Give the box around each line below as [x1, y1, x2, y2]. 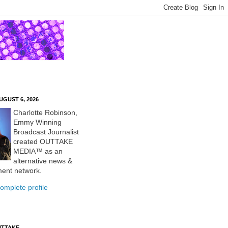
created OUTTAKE [13, 137, 73, 146]
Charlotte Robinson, [13, 108, 77, 117]
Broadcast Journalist [13, 128, 79, 136]
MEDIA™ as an [13, 147, 63, 155]
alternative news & [13, 157, 72, 165]
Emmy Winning [13, 118, 62, 126]
